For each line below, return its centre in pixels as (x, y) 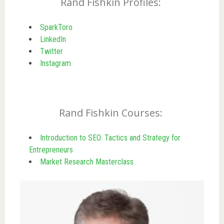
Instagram (56, 63)
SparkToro (56, 27)
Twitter (51, 51)
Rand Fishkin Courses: (112, 112)
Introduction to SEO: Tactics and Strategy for (110, 137)
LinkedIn (53, 39)
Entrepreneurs (51, 149)
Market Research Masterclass (87, 161)
